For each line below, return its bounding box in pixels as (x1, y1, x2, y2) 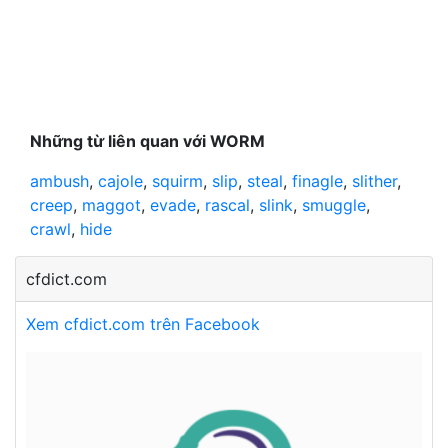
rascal (205, 194, 250, 215)
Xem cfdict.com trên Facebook (26, 313, 260, 334)
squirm (152, 170, 203, 191)
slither (352, 170, 397, 191)
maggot (82, 194, 141, 215)
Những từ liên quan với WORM (30, 130, 265, 151)
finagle (292, 170, 343, 191)
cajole (98, 170, 143, 191)
